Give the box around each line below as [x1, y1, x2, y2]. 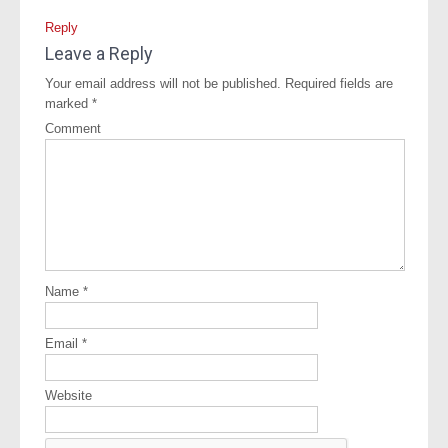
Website [45, 387, 92, 403]
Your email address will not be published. [45, 75, 281, 91]
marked [45, 95, 92, 111]
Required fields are [281, 75, 393, 91]
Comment [45, 120, 101, 136]
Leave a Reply [45, 42, 153, 64]
